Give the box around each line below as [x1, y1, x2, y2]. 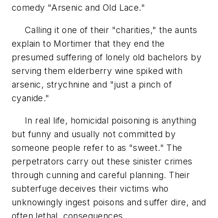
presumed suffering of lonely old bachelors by [12, 52, 201, 62]
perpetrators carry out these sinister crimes [12, 156, 193, 166]
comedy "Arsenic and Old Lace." [12, 2, 145, 13]
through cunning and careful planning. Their [12, 169, 190, 180]
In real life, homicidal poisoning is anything [12, 115, 196, 126]
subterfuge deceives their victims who [12, 183, 169, 194]
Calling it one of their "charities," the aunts [12, 24, 198, 35]
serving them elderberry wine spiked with [12, 65, 182, 76]
